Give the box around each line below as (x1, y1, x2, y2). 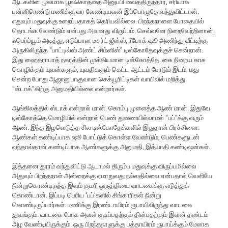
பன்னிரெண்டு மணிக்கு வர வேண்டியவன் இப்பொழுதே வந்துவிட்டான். (12, 7, 199, 15)
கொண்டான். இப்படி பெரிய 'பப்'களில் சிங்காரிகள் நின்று (12, 191, 162, 199)
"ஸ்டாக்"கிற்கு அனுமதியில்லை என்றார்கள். (12, 84, 127, 93)
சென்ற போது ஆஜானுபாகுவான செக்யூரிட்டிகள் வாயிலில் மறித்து (12, 75, 186, 83)
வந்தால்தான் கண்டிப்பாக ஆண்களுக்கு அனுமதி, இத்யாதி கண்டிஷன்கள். (12, 142, 211, 151)
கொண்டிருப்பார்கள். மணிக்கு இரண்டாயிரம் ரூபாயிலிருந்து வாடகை (12, 201, 193, 209)
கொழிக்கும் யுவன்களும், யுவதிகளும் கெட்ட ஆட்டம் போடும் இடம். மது (12, 65, 199, 73)
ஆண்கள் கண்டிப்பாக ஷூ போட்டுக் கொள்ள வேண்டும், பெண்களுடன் (12, 133, 200, 141)
